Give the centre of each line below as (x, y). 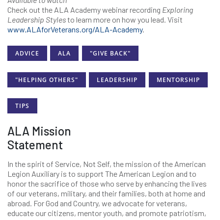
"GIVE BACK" (110, 54)
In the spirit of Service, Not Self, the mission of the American (107, 164)
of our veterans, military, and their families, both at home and (106, 193)
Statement (35, 145)
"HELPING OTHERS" (47, 80)
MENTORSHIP (178, 80)
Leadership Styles (37, 19)
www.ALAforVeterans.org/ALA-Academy (75, 29)
